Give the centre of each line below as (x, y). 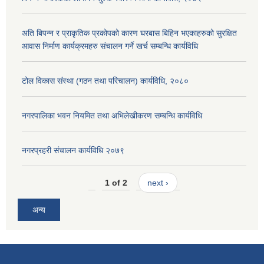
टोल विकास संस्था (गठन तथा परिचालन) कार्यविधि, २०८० (105, 81)
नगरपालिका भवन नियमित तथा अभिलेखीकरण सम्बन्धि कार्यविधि (112, 116)
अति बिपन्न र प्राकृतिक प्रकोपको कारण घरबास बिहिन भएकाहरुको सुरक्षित (129, 33)
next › (158, 182)
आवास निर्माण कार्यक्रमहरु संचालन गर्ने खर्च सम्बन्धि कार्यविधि (110, 46)
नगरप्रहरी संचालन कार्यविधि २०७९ (73, 151)
